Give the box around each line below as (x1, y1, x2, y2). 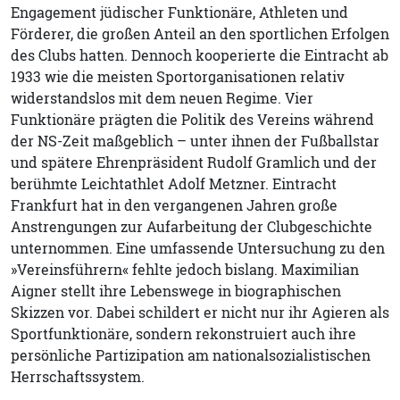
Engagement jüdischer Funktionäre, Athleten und (11, 2, 348, 22)
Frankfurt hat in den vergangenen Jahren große (11, 195, 337, 215)
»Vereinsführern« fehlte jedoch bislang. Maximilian (11, 259, 359, 279)
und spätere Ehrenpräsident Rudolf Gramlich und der (11, 152, 377, 172)
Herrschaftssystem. (11, 366, 145, 387)
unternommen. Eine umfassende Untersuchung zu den (11, 237, 385, 258)
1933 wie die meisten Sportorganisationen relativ (11, 66, 345, 87)
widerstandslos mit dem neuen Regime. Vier (11, 87, 313, 108)
